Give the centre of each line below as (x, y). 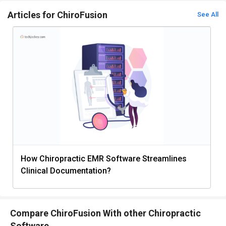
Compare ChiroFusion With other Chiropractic (105, 213)
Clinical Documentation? (66, 171)
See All (208, 14)
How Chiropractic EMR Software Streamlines (104, 158)
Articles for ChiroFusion (58, 15)
